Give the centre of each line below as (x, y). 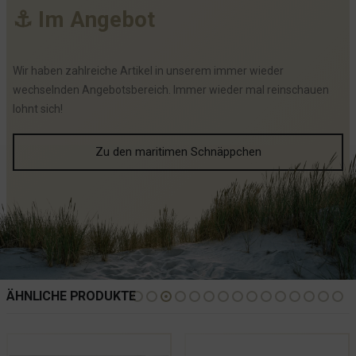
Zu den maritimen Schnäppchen (178, 151)
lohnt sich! (38, 109)
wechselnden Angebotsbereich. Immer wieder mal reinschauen (171, 90)
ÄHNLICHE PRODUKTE (72, 296)
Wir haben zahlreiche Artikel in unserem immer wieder (148, 71)
